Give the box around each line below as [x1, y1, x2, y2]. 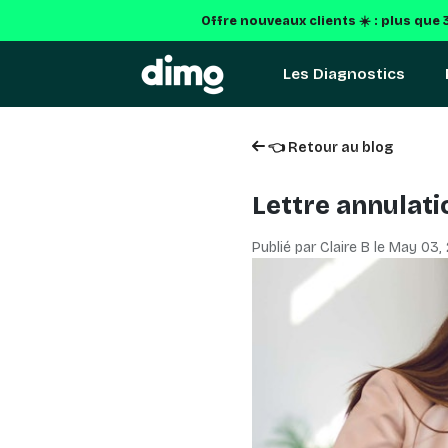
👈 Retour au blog [265, 139, 393, 156]
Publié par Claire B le [252, 239, 389, 256]
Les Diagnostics [283, 64, 405, 83]
